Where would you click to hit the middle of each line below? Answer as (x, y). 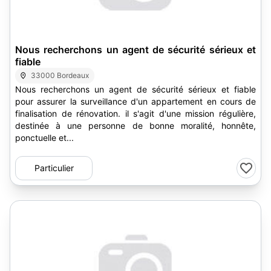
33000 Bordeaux (60, 75)
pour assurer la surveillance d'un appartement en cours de (135, 101)
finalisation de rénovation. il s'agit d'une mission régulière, (135, 113)
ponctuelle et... (44, 138)
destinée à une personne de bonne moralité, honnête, (135, 126)
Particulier (54, 168)
